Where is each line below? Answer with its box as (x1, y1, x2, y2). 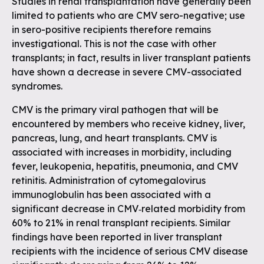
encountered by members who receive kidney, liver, (12, 118, 245, 130)
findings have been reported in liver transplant (12, 231, 222, 243)
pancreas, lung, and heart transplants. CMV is (12, 132, 217, 144)
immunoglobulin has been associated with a (12, 189, 211, 200)
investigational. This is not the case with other (12, 38, 216, 49)
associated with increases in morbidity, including (12, 146, 232, 158)
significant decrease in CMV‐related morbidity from (12, 203, 245, 214)
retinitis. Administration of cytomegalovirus (12, 174, 206, 186)
